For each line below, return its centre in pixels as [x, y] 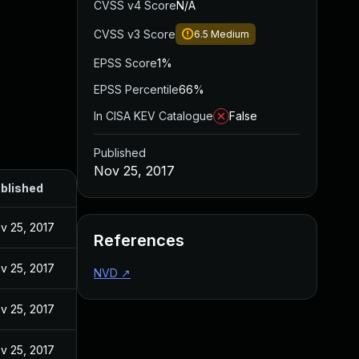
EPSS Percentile [136, 89]
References [139, 240]
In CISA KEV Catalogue [153, 116]
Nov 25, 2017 [134, 171]
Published [120, 153]
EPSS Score [125, 63]
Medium [230, 34]
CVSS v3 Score [135, 34]
